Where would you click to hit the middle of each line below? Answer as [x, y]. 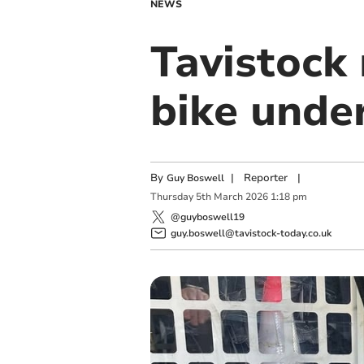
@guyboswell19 [207, 217]
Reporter [265, 178]
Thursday [171, 197]
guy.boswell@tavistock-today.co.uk [251, 233]
